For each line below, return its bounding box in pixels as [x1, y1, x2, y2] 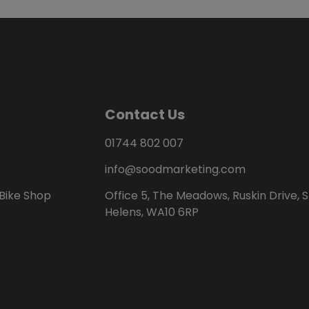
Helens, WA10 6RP [105, 204, 199, 221]
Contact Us [105, 104, 185, 124]
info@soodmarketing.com [105, 161, 246, 178]
